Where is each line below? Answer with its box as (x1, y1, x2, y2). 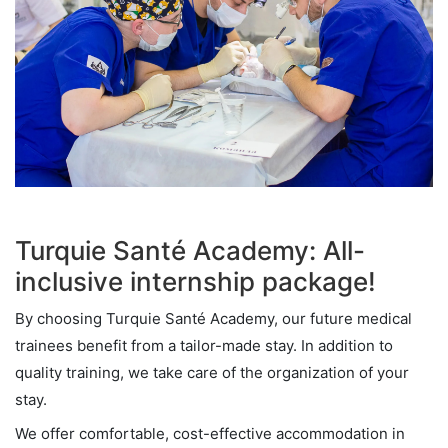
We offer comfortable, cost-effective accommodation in (15, 423, 405, 443)
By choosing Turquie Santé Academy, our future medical (15, 308, 412, 328)
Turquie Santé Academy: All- (15, 234, 365, 266)
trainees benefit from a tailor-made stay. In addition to (15, 335, 393, 355)
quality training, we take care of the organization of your (15, 362, 409, 382)
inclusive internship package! (15, 265, 376, 297)
